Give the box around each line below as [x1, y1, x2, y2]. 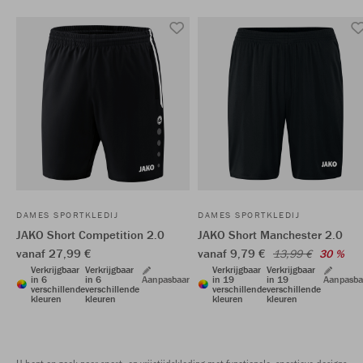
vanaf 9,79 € [198, 246, 269, 261]
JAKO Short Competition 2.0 [16, 227, 164, 242]
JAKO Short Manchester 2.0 [198, 227, 343, 242]
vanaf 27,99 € [16, 246, 92, 261]
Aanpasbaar [142, 273, 190, 285]
